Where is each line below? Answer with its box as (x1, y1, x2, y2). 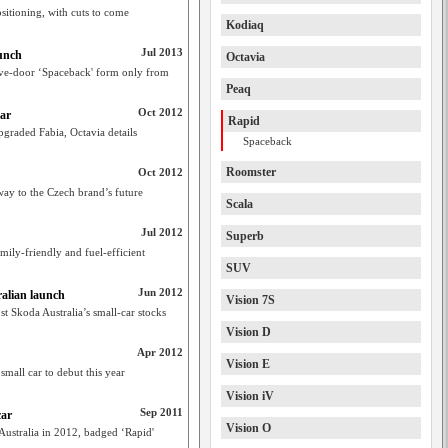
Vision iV (226, 389, 274, 403)
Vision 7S (226, 293, 275, 307)
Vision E (226, 357, 270, 371)
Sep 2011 (140, 406, 183, 418)
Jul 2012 (141, 226, 183, 238)
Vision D (226, 325, 271, 339)
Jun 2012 (138, 286, 183, 298)
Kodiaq (226, 18, 264, 32)
